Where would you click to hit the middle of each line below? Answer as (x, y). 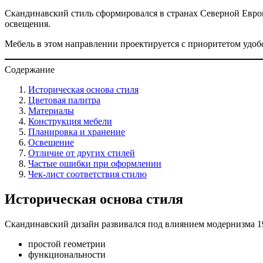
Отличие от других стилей (82, 153)
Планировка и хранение (77, 131)
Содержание (30, 69)
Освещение (51, 142)
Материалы (51, 110)
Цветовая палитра (64, 100)
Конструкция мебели (70, 121)
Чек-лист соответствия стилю (87, 174)
